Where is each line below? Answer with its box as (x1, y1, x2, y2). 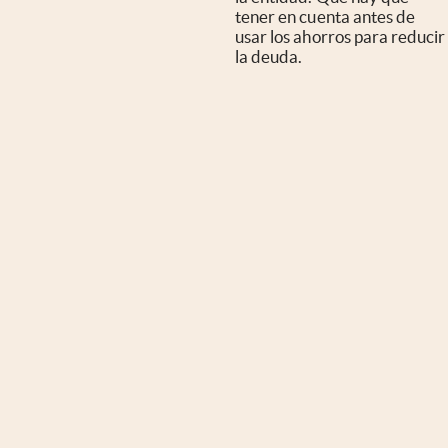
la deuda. (235, 47, 303, 67)
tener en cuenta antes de (235, 7, 415, 27)
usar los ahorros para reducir (235, 27, 445, 47)
